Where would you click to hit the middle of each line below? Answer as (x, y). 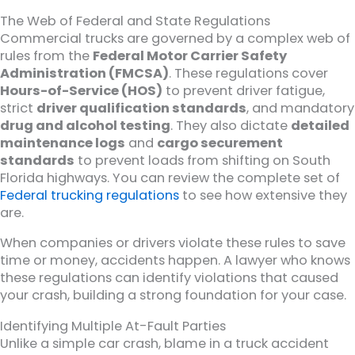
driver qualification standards (141, 108)
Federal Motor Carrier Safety (190, 55)
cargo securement (220, 143)
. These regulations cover (248, 73)
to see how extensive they (263, 195)
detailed (320, 125)
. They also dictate (231, 125)
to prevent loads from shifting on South (202, 160)
